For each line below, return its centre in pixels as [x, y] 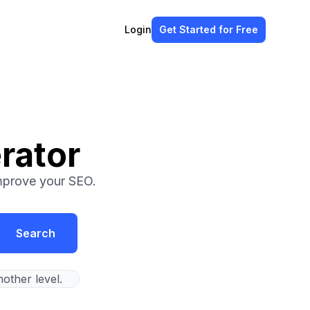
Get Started [189, 29]
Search [36, 233]
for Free [238, 29]
